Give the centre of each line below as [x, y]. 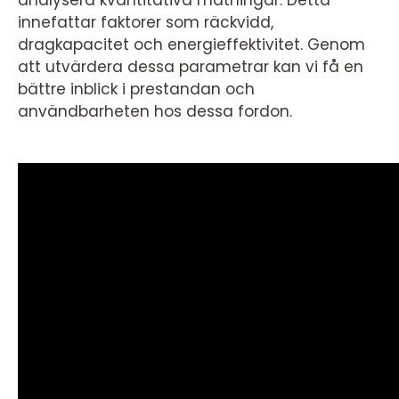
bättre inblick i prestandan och [136, 90]
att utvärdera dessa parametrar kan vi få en [191, 67]
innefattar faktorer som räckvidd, [146, 23]
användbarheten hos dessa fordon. [155, 112]
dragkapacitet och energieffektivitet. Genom [191, 45]
